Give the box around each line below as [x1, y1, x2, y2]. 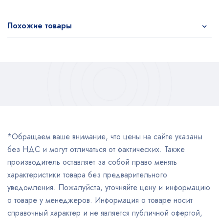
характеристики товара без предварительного [7, 169, 167, 180]
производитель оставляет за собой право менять [7, 156, 177, 168]
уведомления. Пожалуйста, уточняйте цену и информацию [7, 181, 210, 193]
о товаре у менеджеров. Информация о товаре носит [7, 194, 193, 206]
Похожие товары [7, 20, 72, 31]
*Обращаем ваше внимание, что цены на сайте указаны [7, 131, 202, 142]
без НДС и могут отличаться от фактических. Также [7, 143, 185, 155]
